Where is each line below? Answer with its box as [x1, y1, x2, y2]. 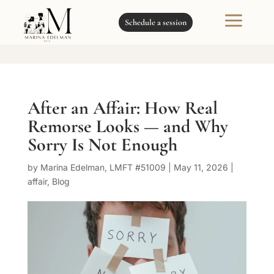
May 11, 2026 [173, 162, 228, 173]
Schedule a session [125, 17, 187, 28]
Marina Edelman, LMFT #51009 [40, 162, 166, 173]
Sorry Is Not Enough [27, 133, 177, 157]
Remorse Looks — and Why [27, 115, 228, 138]
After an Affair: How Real [27, 97, 218, 120]
